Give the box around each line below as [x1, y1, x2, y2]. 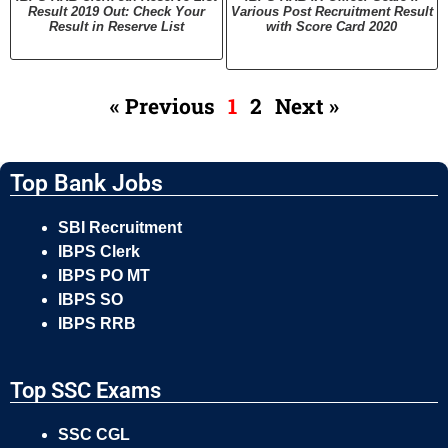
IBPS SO [58, 290, 123, 308]
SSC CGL [58, 425, 130, 443]
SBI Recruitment [58, 218, 186, 236]
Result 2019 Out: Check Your [27, 3, 205, 19]
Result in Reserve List [48, 18, 184, 34]
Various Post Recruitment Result [230, 3, 433, 19]
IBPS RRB [58, 314, 140, 332]
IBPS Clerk [58, 242, 144, 260]
